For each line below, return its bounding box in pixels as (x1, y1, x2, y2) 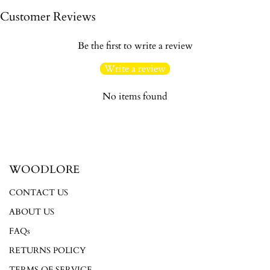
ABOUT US (9, 206, 54, 218)
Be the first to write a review (77, 39, 193, 52)
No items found (102, 90, 168, 103)
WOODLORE (9, 162, 80, 177)
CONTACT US (9, 187, 68, 198)
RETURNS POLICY (9, 245, 86, 256)
